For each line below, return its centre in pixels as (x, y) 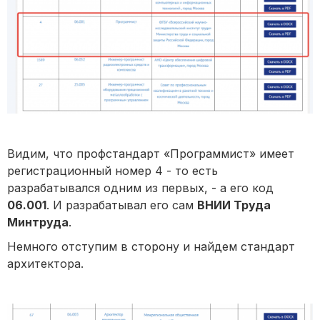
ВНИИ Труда (234, 205)
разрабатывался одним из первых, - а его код (140, 188)
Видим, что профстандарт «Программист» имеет (151, 154)
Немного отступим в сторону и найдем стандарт (151, 247)
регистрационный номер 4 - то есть (112, 171)
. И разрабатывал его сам (122, 205)
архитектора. (45, 264)
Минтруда (38, 222)
